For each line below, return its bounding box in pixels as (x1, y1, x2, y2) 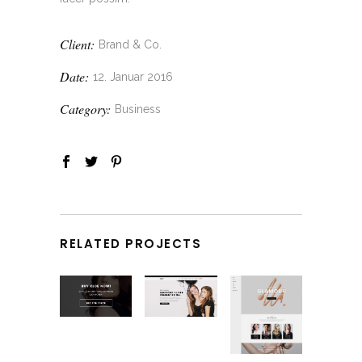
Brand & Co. (99, 38, 162, 52)
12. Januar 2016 (93, 70, 173, 84)
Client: (60, 36, 95, 53)
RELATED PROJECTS (60, 235, 201, 253)
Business (115, 103, 161, 116)
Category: (60, 100, 111, 118)
